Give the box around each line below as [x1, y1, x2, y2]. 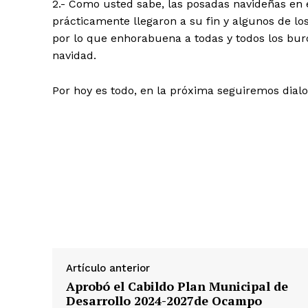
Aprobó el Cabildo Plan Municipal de [66, 278, 288, 295]
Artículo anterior [66, 262, 150, 275]
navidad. [52, 49, 96, 63]
